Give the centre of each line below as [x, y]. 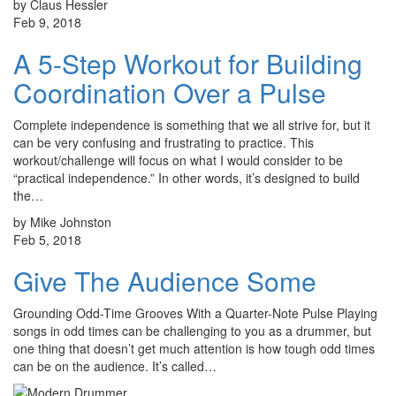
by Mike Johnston [62, 222]
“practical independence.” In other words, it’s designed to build [187, 178]
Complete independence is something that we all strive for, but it [192, 125]
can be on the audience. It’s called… [115, 366]
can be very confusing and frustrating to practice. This [164, 143]
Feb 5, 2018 [47, 240]
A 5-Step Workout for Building [188, 64]
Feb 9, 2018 [47, 23]
